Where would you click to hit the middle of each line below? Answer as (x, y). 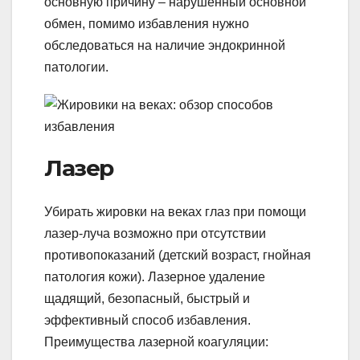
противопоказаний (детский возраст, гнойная (178, 255)
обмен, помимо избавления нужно (147, 24)
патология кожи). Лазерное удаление (155, 276)
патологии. (76, 67)
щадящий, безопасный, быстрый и (147, 298)
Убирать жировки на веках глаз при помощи (175, 211)
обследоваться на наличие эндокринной (165, 46)
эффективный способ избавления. (147, 320)
